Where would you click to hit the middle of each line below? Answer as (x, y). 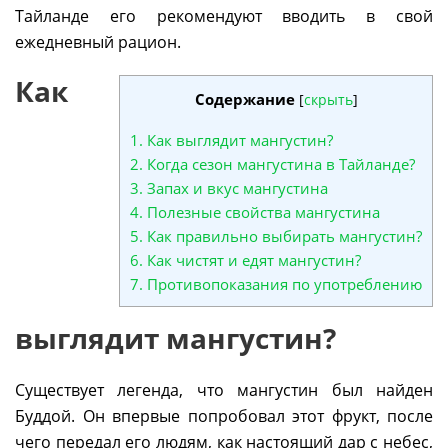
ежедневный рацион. (98, 42)
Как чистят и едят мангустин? (252, 260)
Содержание (244, 99)
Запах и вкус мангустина (235, 188)
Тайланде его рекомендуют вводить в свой (224, 16)
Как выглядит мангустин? (238, 140)
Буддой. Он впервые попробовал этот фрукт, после (224, 416)
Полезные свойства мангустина (261, 212)
